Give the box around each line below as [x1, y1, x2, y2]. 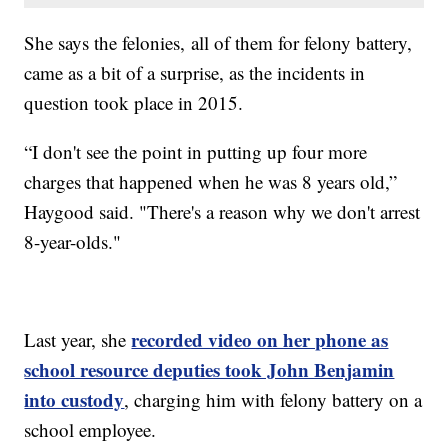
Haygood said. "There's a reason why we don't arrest [24, 199, 421, 225]
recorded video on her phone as [131, 326, 389, 354]
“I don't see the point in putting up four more [24, 139, 368, 165]
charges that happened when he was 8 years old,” [24, 169, 398, 195]
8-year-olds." [24, 229, 122, 255]
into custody [24, 386, 125, 414]
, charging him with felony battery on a [124, 387, 423, 413]
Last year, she [24, 327, 132, 353]
